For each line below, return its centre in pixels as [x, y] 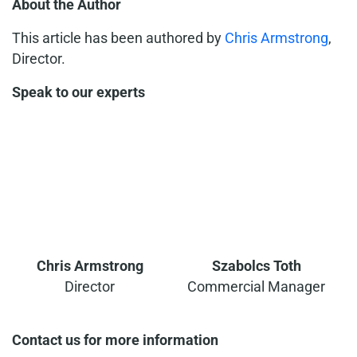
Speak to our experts [78, 92]
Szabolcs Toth [256, 266]
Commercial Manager [256, 286]
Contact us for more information [115, 340]
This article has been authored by [118, 38]
